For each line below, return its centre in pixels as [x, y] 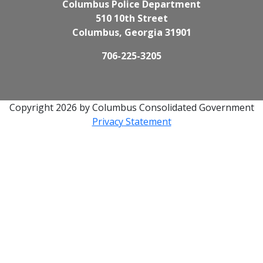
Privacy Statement [131, 122]
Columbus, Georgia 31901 [131, 33]
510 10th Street [131, 18]
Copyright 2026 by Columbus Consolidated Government [131, 108]
